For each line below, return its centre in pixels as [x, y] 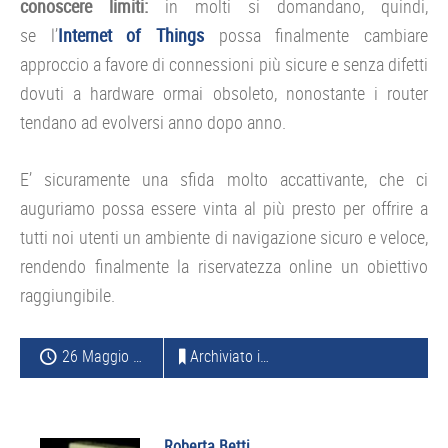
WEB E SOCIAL [316, 356]
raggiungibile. [67, 295]
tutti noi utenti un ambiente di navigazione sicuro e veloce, [224, 237]
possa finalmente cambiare [316, 35]
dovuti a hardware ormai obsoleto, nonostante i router [224, 93]
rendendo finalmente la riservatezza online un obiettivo [224, 266]
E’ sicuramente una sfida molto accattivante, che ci [224, 179]
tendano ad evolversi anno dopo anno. [153, 122]
